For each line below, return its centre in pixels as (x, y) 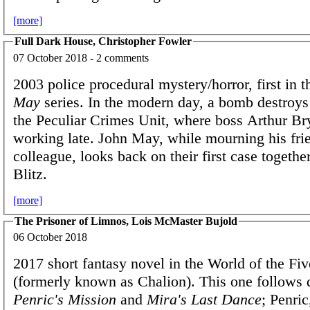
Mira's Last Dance (204, 300)
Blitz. (30, 174)
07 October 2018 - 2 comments (81, 57)
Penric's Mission (65, 300)
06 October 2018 (50, 237)
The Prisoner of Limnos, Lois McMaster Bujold (126, 221)
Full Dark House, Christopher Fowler (103, 42)
